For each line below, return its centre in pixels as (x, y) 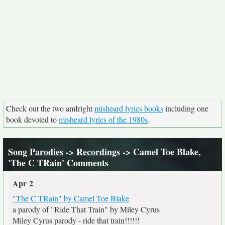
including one (186, 108)
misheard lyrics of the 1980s (103, 119)
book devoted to (32, 119)
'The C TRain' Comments (58, 163)
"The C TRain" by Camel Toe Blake (71, 198)
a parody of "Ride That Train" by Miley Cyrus (86, 209)
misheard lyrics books (129, 108)
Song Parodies (36, 152)
